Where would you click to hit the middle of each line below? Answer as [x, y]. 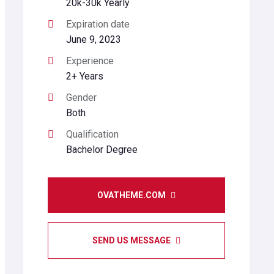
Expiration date [98, 24]
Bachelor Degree [102, 150]
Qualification [92, 134]
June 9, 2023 [93, 39]
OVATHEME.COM [132, 195]
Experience [90, 61]
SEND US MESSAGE [132, 240]
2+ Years [84, 76]
